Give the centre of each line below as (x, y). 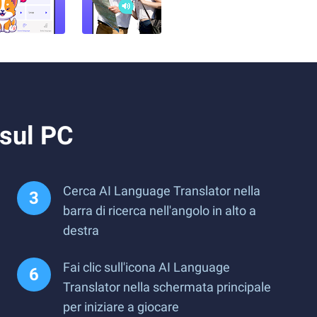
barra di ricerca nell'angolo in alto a (160, 211)
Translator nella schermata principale (167, 287)
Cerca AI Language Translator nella (162, 191)
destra (81, 230)
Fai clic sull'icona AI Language (146, 267)
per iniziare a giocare (121, 307)
